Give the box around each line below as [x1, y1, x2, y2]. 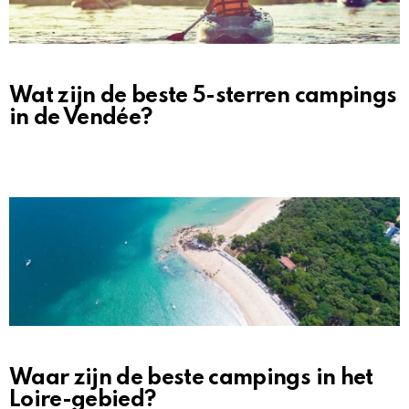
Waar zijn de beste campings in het [9, 367, 373, 391]
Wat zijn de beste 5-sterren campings [9, 85, 397, 109]
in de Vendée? [9, 107, 153, 131]
